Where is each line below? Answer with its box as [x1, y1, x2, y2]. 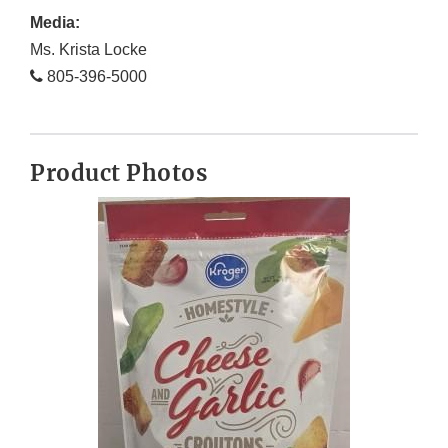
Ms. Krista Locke [30, 41, 147, 59]
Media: [30, 14, 80, 32]
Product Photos [30, 159, 207, 188]
